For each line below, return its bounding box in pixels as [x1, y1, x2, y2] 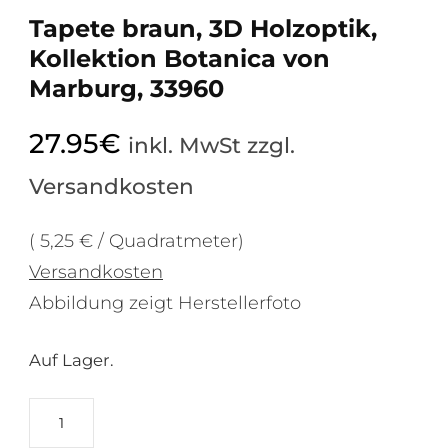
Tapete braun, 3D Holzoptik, [29, 13, 377, 43]
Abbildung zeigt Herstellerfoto [29, 291, 301, 314]
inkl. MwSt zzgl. [128, 131, 295, 158]
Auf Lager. [29, 349, 114, 370]
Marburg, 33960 [29, 73, 224, 103]
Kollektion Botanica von [29, 43, 330, 73]
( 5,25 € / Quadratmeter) [29, 229, 244, 252]
